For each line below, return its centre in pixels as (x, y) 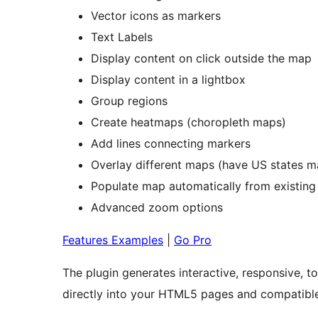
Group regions (129, 100)
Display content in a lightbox (168, 79)
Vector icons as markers (156, 15)
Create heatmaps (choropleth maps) (188, 122)
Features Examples (113, 240)
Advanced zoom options (157, 207)
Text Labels (122, 37)
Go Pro (193, 240)
